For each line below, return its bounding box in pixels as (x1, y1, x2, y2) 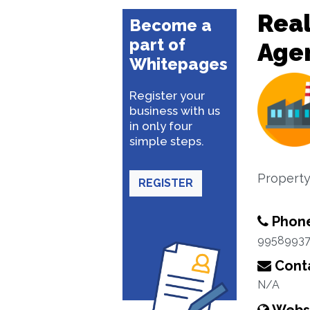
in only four (129, 119, 192, 133)
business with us (129, 104, 220, 118)
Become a (129, 15, 212, 35)
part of (129, 35, 185, 55)
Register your (129, 89, 205, 102)
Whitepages (129, 54, 228, 74)
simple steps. (129, 134, 204, 148)
